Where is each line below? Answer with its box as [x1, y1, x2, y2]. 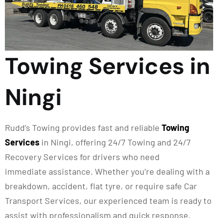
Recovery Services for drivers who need [5, 151, 160, 162]
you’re [131, 166, 154, 177]
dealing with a [154, 166, 210, 177]
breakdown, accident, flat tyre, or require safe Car [5, 181, 197, 191]
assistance [49, 166, 91, 177]
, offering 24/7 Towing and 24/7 [71, 137, 191, 147]
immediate [5, 166, 49, 177]
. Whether [91, 166, 131, 177]
